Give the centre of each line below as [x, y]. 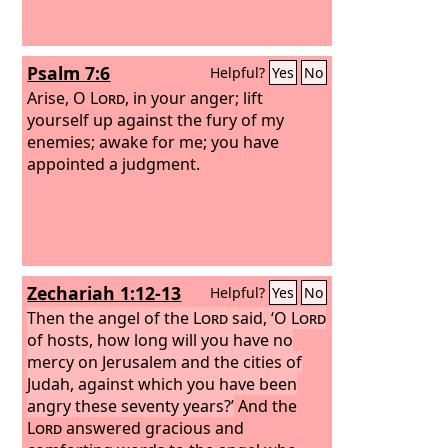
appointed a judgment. [114, 163]
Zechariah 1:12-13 [104, 293]
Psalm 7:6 [69, 73]
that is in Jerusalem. [167, 31]
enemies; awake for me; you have [153, 141]
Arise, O [59, 97]
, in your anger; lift [194, 97]
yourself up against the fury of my [156, 119]
